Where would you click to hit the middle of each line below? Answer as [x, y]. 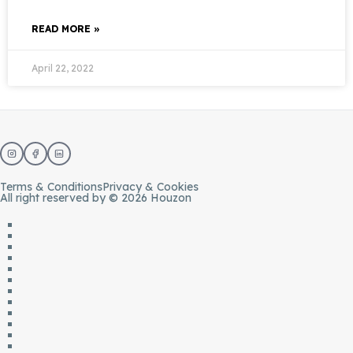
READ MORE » [66, 29]
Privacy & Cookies [150, 187]
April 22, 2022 [63, 68]
